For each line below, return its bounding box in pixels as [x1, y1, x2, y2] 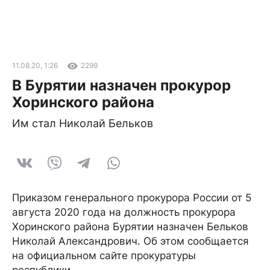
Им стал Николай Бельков [12, 117, 153, 130]
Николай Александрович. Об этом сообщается [12, 235, 249, 247]
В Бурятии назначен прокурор [12, 77, 231, 94]
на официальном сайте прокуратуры [12, 250, 196, 262]
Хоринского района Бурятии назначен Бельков [12, 221, 248, 233]
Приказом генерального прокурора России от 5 [12, 192, 251, 204]
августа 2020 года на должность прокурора [12, 206, 236, 218]
